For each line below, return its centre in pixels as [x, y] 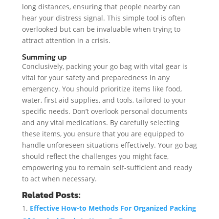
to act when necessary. [59, 178]
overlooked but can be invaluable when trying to [101, 29]
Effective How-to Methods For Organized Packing [113, 208]
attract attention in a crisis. [66, 40]
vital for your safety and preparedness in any [96, 77]
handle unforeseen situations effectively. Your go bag [109, 145]
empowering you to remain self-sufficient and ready [107, 167]
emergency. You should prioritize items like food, [102, 88]
